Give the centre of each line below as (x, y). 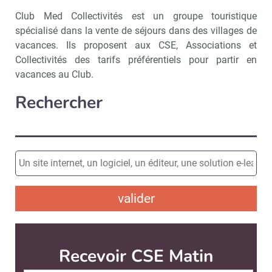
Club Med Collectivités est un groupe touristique (136, 16)
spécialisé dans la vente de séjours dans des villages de (136, 31)
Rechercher (59, 103)
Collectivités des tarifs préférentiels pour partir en (136, 60)
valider (136, 199)
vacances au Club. (54, 74)
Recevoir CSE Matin (136, 256)
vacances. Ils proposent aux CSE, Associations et (136, 45)
